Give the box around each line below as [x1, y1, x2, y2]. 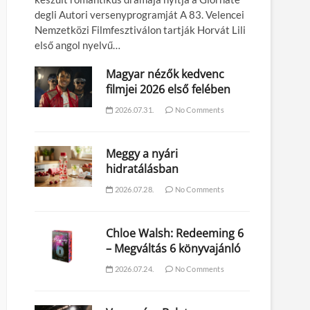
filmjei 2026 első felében [106, 82, 231, 98]
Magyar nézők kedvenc [106, 66, 225, 82]
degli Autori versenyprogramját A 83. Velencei [35, 8, 244, 21]
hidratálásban [106, 161, 179, 177]
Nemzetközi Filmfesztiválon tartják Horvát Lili [35, 24, 246, 37]
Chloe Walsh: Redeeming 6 [106, 226, 244, 241]
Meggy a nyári [106, 146, 179, 162]
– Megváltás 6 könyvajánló [106, 241, 241, 257]
